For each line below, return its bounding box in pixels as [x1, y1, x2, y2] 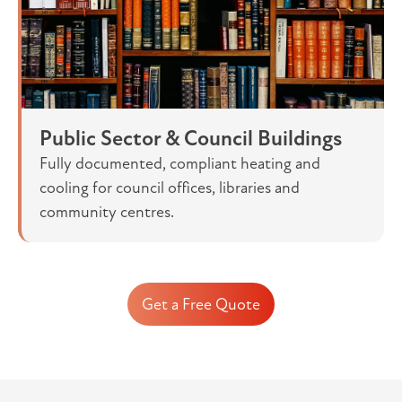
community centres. [39, 202, 174, 223]
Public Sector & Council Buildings [39, 126, 342, 153]
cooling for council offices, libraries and [39, 178, 300, 198]
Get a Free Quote [142, 294, 260, 315]
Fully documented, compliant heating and [39, 153, 320, 174]
